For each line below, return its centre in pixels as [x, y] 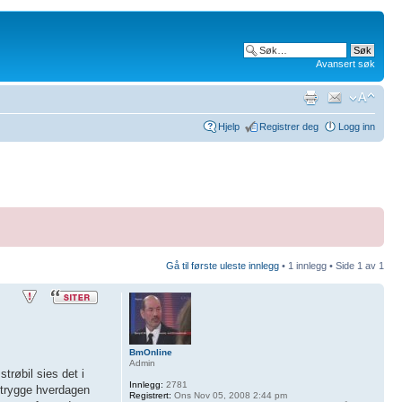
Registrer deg [289, 126]
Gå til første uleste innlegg [223, 266]
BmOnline [150, 352]
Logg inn [357, 126]
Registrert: [150, 395]
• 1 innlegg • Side [318, 266]
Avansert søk [345, 64]
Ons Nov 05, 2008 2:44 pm [229, 395]
